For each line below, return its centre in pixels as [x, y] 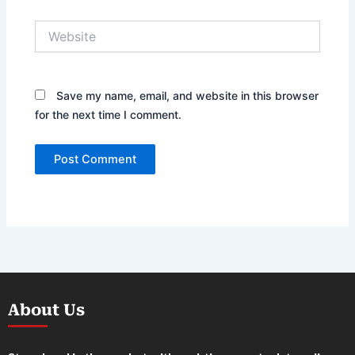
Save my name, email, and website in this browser [188, 95]
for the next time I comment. [109, 114]
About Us [46, 310]
